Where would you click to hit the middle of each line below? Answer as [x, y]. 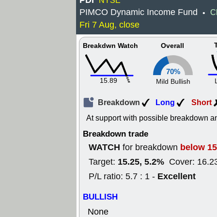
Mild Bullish [173, 82]
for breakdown [150, 147]
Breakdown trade [116, 134]
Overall [172, 46]
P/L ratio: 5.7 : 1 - [123, 176]
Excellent [177, 176]
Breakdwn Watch [110, 46]
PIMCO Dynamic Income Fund [139, 12]
